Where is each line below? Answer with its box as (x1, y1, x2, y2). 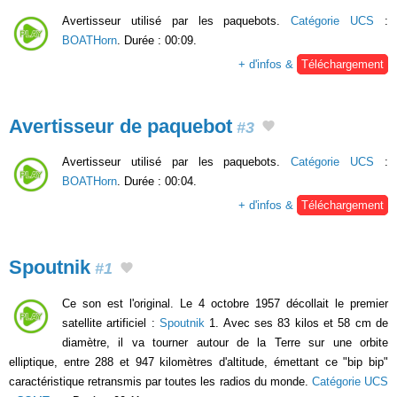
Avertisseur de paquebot (9, 114, 232, 137)
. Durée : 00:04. (117, 175, 197, 189)
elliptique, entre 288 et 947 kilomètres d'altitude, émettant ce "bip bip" (9, 354, 388, 369)
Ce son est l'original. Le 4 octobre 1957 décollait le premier (62, 296, 388, 310)
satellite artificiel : (62, 315, 160, 330)
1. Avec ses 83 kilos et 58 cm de (205, 315, 388, 330)
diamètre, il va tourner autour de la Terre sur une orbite (62, 335, 388, 349)
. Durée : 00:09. (117, 33, 197, 47)
